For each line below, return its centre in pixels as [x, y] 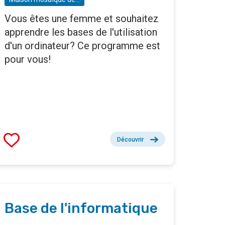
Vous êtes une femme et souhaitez [82, 19]
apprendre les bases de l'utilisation [81, 32]
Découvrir [130, 140]
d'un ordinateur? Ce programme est [82, 46]
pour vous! [28, 60]
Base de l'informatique [81, 208]
